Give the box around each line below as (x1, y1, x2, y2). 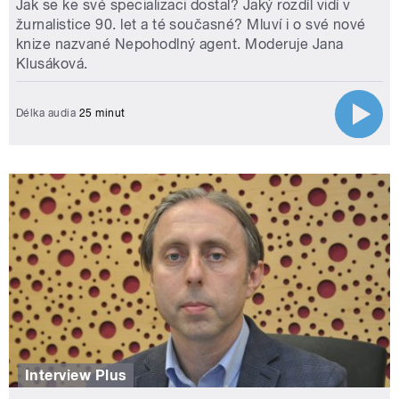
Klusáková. (16, 55, 88, 73)
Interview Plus (25, 366, 126, 384)
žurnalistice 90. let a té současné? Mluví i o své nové (16, 16, 366, 34)
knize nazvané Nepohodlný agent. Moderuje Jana (16, 36, 344, 53)
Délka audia (16, 106, 77, 119)
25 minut (76, 106, 126, 119)
